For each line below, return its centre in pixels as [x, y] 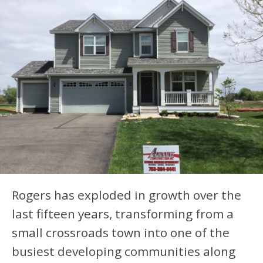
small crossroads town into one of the [121, 232]
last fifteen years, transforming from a [123, 214]
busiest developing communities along [124, 251]
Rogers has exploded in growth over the [127, 195]
